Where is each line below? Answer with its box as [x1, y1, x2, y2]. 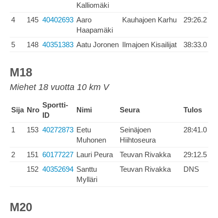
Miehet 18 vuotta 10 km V [10, 82, 109, 92]
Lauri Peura [76, 150, 113, 159]
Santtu [76, 165, 97, 173]
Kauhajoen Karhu [122, 16, 177, 24]
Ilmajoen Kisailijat [122, 40, 177, 49]
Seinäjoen [120, 126, 151, 134]
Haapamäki [76, 26, 113, 34]
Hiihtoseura [120, 136, 156, 144]
